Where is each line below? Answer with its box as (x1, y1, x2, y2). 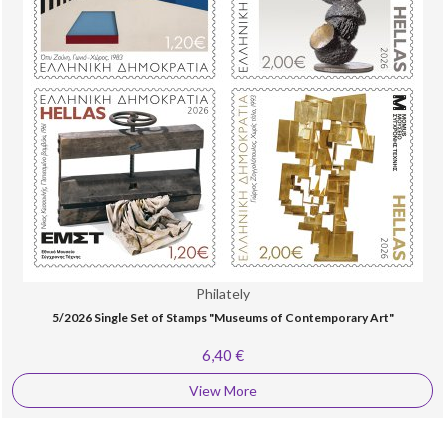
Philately (195, 285, 250, 302)
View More (188, 382, 257, 399)
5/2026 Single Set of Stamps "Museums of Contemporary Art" (51, 310, 394, 325)
